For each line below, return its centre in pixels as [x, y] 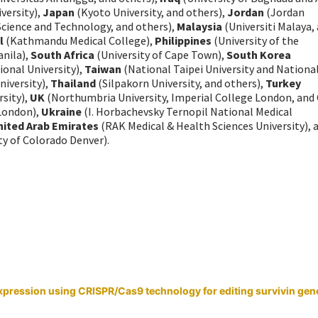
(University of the [256, 41]
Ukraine [61, 112]
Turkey [283, 83]
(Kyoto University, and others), [151, 12]
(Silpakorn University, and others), [182, 83]
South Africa [64, 55]
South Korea [259, 55]
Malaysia [201, 27]
